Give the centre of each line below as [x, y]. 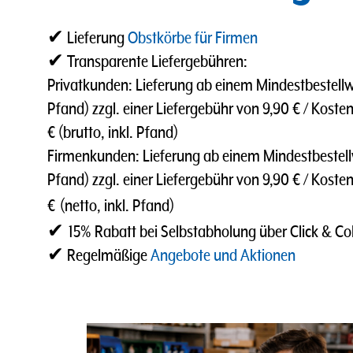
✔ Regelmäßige [99, 256]
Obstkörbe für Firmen [193, 38]
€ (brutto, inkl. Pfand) [113, 133]
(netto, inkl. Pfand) [117, 206]
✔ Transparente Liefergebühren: [147, 62]
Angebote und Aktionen [223, 256]
